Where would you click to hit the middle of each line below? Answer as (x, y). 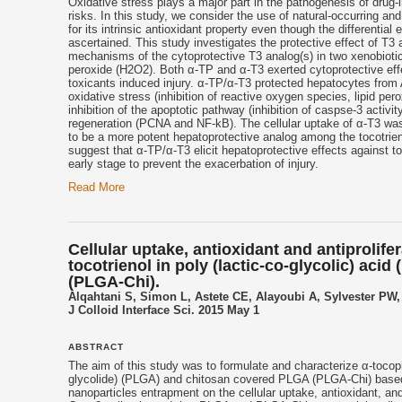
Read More (96, 187)
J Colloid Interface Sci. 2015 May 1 (164, 310)
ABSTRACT (96, 347)
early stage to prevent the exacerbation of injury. (193, 164)
